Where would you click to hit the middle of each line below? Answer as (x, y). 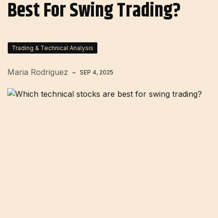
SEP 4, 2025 (97, 72)
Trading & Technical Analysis (53, 48)
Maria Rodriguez (38, 72)
